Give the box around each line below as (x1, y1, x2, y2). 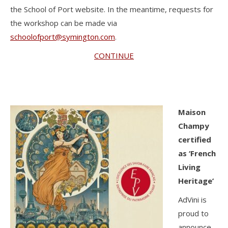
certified (178, 134, 211, 145)
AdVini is (178, 194, 207, 205)
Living (178, 162, 201, 173)
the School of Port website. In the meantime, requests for (10, 4, 213, 15)
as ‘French (178, 148, 216, 159)
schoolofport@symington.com (10, 32, 115, 42)
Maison (178, 107, 206, 118)
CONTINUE (94, 50, 134, 61)
